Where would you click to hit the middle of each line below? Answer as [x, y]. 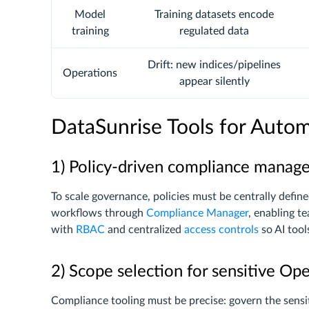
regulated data [214, 31]
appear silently [214, 81]
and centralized [144, 230]
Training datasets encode [214, 14]
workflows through [99, 213]
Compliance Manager [197, 213]
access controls [221, 230]
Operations [90, 73]
